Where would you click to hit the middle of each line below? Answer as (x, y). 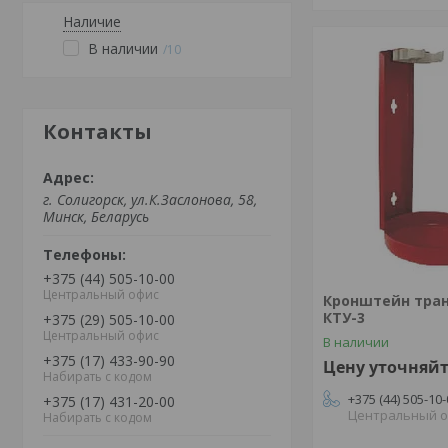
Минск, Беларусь (96, 216)
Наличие (92, 21)
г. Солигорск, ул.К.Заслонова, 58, (150, 199)
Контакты (97, 131)
